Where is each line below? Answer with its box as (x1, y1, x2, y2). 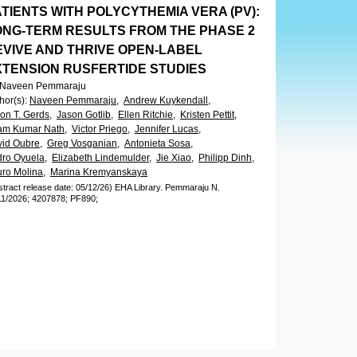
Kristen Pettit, (180, 109, 237, 120)
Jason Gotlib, (57, 109, 113, 120)
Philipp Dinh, (198, 152, 254, 163)
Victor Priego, (72, 124, 130, 135)
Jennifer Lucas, (135, 124, 201, 135)
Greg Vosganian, (47, 138, 120, 149)
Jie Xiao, (156, 152, 194, 163)
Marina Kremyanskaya (50, 167, 147, 178)
